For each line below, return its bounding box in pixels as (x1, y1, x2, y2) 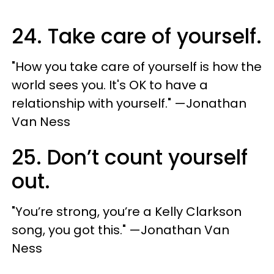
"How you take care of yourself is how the (12, 58, 262, 76)
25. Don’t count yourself (12, 143, 248, 172)
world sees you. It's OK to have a (12, 76, 208, 94)
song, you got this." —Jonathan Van (12, 221, 229, 239)
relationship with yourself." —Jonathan (12, 95, 246, 113)
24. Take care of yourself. (12, 22, 262, 51)
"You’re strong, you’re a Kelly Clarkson (12, 203, 242, 221)
